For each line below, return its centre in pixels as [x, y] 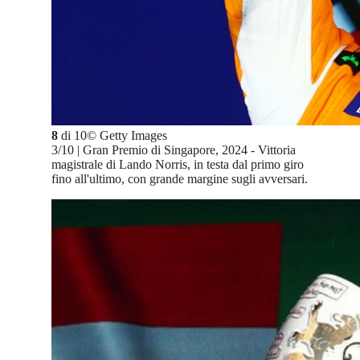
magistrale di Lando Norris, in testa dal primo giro [178, 165]
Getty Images [133, 136]
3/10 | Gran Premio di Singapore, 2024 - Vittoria [174, 150]
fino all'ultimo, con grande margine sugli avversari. [180, 179]
